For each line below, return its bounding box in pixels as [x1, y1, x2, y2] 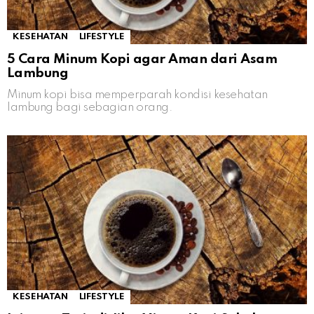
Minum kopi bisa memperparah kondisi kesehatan [7, 89, 268, 102]
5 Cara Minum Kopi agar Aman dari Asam [7, 53, 278, 67]
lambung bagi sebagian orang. [7, 102, 173, 114]
